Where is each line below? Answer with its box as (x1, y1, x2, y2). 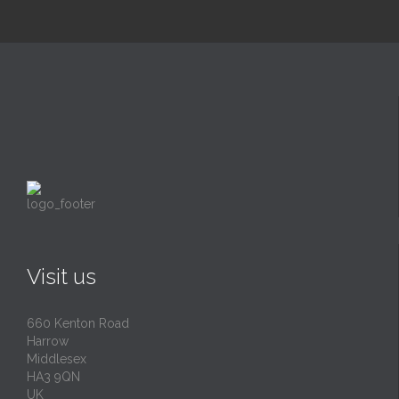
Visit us (27, 263, 96, 289)
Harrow (27, 333, 69, 348)
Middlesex (27, 351, 86, 366)
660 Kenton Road (27, 315, 129, 330)
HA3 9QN (27, 369, 80, 384)
